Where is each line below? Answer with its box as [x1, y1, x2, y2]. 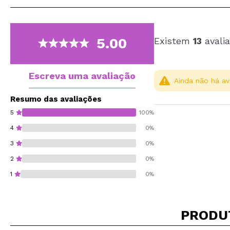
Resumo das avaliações [10, 94, 102, 104]
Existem [154, 35, 193, 46]
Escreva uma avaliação [29, 70, 136, 81]
